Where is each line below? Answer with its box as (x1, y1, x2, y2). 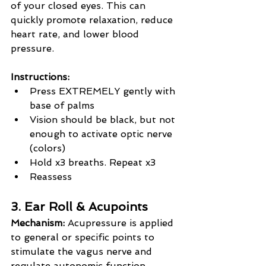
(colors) (30, 142, 65, 154)
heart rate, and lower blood (11, 28, 142, 40)
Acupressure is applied (65, 217, 176, 229)
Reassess (30, 171, 72, 183)
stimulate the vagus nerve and (11, 246, 155, 258)
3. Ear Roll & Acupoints (11, 199, 148, 214)
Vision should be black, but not (30, 114, 178, 126)
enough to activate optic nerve (30, 128, 175, 140)
